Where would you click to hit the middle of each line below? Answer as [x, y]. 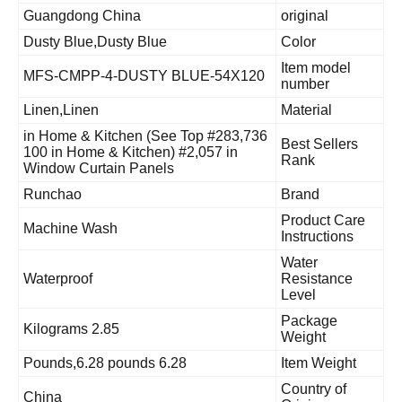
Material [334, 109]
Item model [344, 67]
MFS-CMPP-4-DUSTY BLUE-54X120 [172, 75]
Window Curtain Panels [127, 168]
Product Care [351, 220]
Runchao [80, 194]
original [332, 15]
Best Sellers [347, 144]
